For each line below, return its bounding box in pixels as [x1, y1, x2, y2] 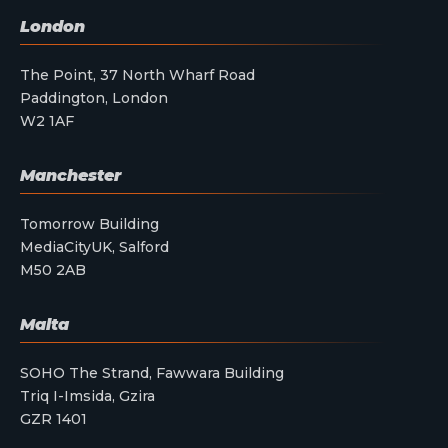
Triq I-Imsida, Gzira [20, 386, 155, 405]
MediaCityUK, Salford [20, 237, 169, 256]
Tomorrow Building [20, 214, 159, 233]
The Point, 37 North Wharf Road [20, 65, 255, 84]
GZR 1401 [20, 409, 87, 428]
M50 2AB [20, 260, 86, 279]
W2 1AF [20, 111, 74, 130]
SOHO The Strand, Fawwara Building [20, 363, 284, 382]
